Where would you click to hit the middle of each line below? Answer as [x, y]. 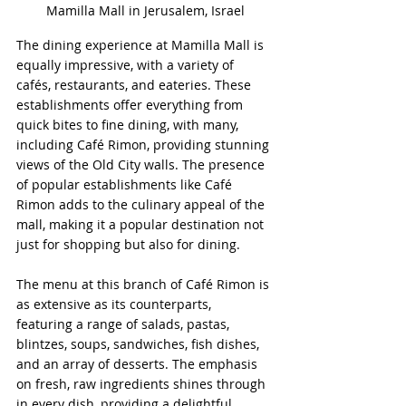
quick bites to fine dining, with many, [129, 124]
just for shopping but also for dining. [128, 244]
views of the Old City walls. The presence [142, 164]
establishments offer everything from [131, 104]
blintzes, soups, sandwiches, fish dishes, [140, 343]
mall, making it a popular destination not [142, 224]
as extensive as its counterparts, [116, 304]
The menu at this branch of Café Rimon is [145, 284]
